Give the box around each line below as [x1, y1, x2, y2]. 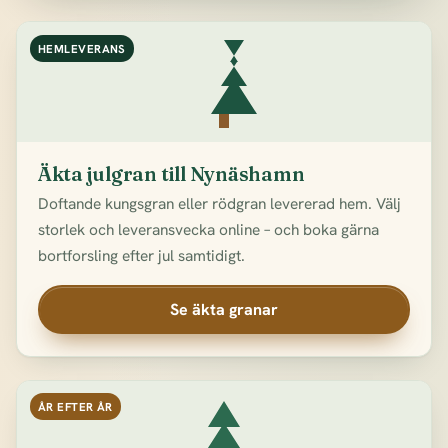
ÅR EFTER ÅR [37, 399, 113, 415]
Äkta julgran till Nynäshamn [37, 162, 305, 187]
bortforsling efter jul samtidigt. [37, 245, 245, 267]
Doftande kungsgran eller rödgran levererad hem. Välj [37, 193, 401, 215]
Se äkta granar [170, 298, 278, 320]
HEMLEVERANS [37, 40, 126, 56]
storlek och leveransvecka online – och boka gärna [37, 219, 379, 241]
